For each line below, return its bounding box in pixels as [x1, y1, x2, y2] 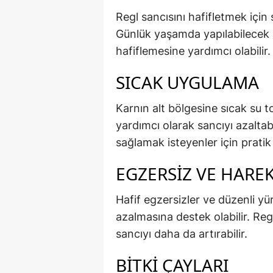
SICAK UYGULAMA [116, 71, 259, 94]
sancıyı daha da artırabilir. [116, 227, 247, 241]
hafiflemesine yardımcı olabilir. [116, 44, 271, 58]
